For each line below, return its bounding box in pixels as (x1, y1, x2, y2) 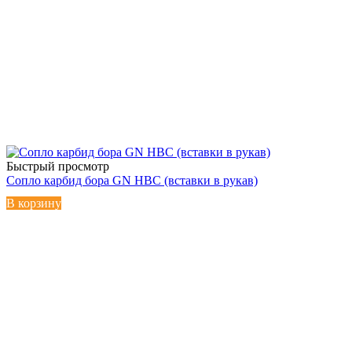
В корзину (6, 196, 61, 210)
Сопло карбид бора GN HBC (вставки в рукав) (6, 173, 258, 187)
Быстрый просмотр (6, 159, 109, 173)
